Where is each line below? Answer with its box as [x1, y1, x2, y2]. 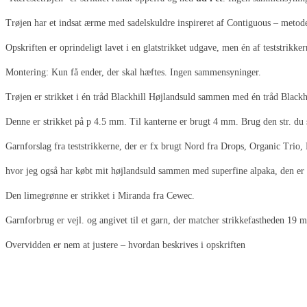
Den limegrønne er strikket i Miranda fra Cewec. [5, 191, 195, 201]
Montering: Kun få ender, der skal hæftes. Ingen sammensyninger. [5, 67, 261, 77]
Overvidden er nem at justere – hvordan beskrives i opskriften [5, 240, 245, 250]
